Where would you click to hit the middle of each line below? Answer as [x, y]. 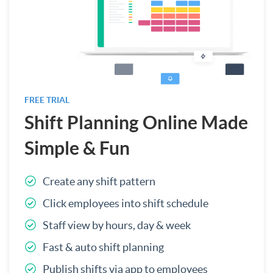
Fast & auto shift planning [103, 247]
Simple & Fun [77, 148]
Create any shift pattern [99, 181]
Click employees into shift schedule [126, 203]
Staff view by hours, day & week [117, 225]
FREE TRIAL [47, 100]
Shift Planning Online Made [136, 122]
